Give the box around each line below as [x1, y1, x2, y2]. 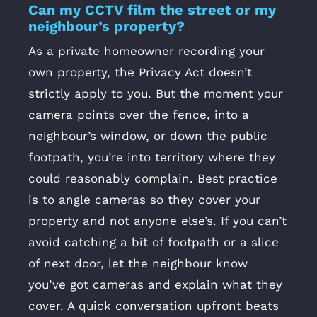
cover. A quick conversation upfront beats [28, 299, 279, 313]
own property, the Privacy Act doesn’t [28, 65, 252, 79]
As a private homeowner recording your [28, 44, 265, 58]
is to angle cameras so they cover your [28, 192, 260, 207]
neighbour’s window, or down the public [28, 129, 267, 143]
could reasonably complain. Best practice [28, 171, 277, 185]
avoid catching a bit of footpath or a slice [28, 235, 279, 249]
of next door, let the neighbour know [28, 256, 248, 270]
